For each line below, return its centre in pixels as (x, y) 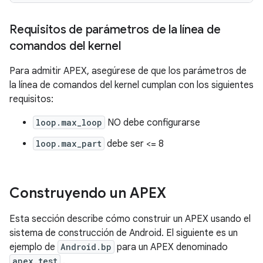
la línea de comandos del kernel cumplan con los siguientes (131, 85)
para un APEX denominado (171, 247)
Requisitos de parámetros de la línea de (115, 29)
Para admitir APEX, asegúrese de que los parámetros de (128, 71)
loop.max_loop (69, 122)
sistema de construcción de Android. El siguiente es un (124, 233)
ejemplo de (33, 247)
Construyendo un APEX (88, 193)
